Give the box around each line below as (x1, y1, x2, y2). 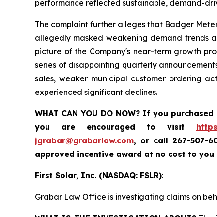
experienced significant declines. (35, 87, 157, 97)
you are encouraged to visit (35, 122, 196, 132)
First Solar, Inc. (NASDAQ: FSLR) (35, 170, 162, 181)
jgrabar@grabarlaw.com (35, 136, 134, 146)
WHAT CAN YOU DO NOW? (35, 108, 140, 119)
